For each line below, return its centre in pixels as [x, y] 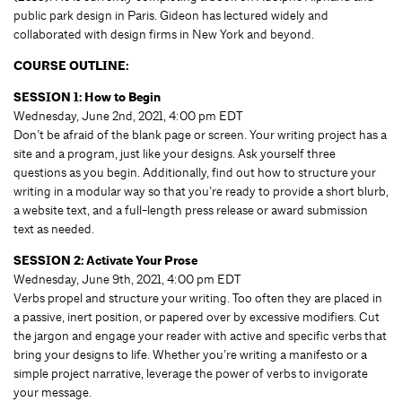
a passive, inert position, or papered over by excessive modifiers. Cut [197, 316]
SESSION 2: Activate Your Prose [105, 260]
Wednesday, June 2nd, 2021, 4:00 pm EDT [128, 115]
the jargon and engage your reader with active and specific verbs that [200, 335]
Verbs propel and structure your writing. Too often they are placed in [198, 297]
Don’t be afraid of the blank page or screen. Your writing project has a [200, 134]
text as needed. [54, 228]
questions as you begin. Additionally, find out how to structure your [195, 172]
